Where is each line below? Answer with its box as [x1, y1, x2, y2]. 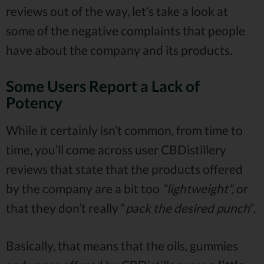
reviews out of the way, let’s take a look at [6, 3, 228, 18]
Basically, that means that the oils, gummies [6, 238, 238, 253]
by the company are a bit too [6, 180, 162, 196]
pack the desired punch [126, 200, 250, 215]
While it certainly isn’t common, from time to [6, 122, 243, 137]
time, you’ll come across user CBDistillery [6, 141, 226, 157]
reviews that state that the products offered [6, 161, 243, 176]
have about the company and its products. [6, 42, 232, 57]
